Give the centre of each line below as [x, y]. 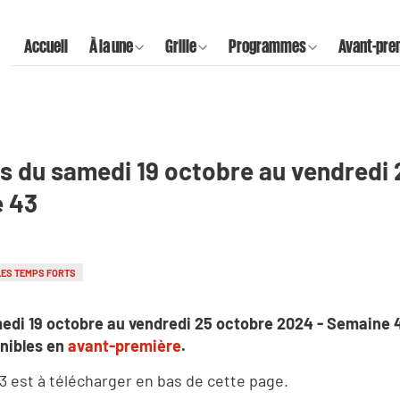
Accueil [46, 45]
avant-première [125, 345]
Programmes [267, 45]
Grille [181, 45]
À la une [111, 45]
